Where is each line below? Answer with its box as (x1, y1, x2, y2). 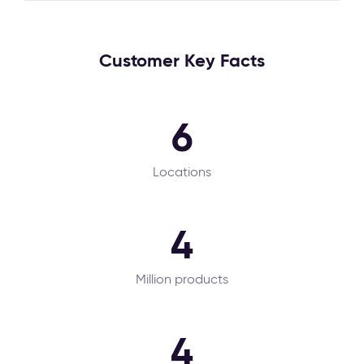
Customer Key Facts (99, 50, 265, 71)
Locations (153, 164, 211, 180)
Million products (136, 271, 228, 287)
